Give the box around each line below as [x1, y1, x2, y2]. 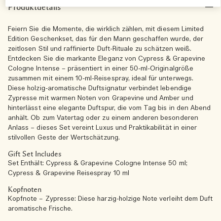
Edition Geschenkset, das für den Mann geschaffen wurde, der [8, 35, 203, 43]
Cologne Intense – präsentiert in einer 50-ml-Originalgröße [8, 65, 193, 73]
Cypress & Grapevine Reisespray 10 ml [8, 169, 129, 178]
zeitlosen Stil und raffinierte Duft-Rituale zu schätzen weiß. [8, 45, 192, 53]
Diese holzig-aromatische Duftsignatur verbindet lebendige [8, 84, 191, 93]
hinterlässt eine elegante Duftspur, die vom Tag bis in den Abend [8, 104, 211, 112]
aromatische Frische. [8, 205, 73, 213]
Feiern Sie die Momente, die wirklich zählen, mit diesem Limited [8, 25, 204, 34]
